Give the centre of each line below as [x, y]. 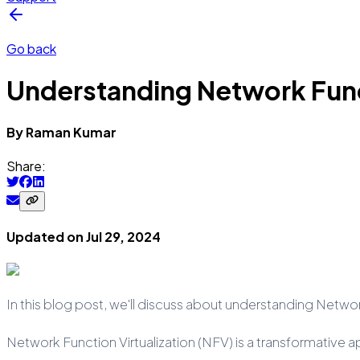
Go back [31, 49]
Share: [26, 166]
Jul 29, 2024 [123, 237]
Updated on [46, 237]
